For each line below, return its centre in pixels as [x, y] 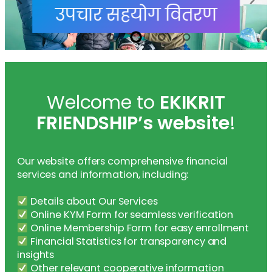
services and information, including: [103, 177]
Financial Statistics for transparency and [127, 244]
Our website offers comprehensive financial [122, 164]
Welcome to [103, 105]
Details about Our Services [93, 204]
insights [36, 257]
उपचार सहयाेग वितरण [129, 17]
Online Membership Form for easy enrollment [139, 231]
